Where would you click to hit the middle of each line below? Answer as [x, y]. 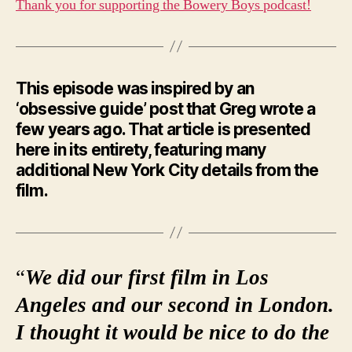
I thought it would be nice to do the [172, 333]
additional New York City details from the [167, 170]
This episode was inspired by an [135, 88]
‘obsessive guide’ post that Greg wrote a [166, 108]
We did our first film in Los [147, 278]
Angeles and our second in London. [175, 305]
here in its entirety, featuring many [141, 149]
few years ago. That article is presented [163, 129]
